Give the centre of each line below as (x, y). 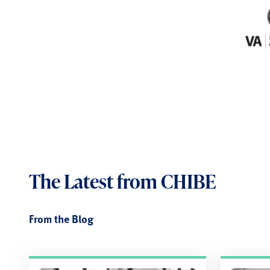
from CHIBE (165, 181)
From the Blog (61, 219)
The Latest (71, 181)
